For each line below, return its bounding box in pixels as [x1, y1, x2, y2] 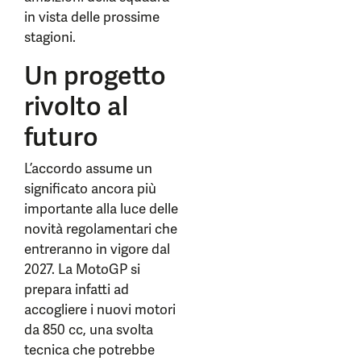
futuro [24, 120, 98, 154]
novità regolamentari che [24, 220, 177, 238]
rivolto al [24, 89, 128, 123]
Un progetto [24, 59, 166, 93]
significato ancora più [24, 180, 156, 197]
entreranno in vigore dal [24, 240, 170, 258]
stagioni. [24, 28, 76, 46]
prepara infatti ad [24, 280, 129, 298]
